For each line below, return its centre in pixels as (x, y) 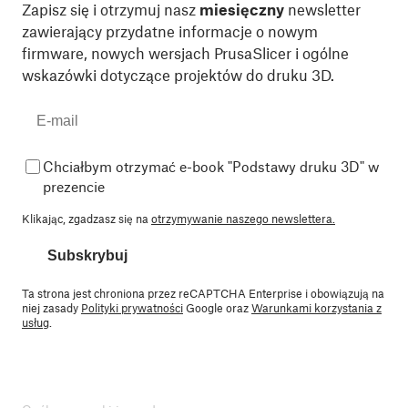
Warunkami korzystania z (316, 307)
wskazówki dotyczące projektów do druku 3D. (178, 74)
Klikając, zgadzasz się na (87, 218)
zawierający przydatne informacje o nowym (170, 31)
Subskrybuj (87, 255)
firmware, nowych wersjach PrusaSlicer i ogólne (185, 52)
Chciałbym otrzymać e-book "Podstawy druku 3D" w (211, 166)
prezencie (74, 186)
